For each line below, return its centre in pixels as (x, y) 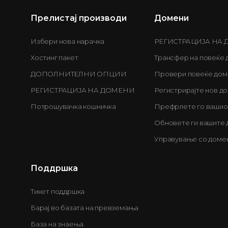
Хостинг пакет (54, 57)
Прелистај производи (79, 18)
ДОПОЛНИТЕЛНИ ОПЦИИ (79, 74)
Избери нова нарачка (68, 41)
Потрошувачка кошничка (73, 106)
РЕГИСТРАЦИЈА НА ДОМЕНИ (83, 90)
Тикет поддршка (58, 191)
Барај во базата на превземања (85, 207)
